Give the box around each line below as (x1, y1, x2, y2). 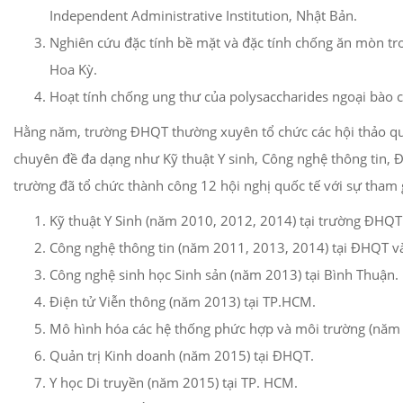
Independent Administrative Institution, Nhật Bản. (49, 6, 357, 24)
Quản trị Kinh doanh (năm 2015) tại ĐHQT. (49, 346, 314, 364)
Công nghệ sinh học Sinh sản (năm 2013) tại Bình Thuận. (49, 265, 399, 283)
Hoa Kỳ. (49, 60, 97, 78)
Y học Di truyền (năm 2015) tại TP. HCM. (49, 373, 298, 391)
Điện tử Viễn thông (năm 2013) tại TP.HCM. (49, 292, 316, 310)
